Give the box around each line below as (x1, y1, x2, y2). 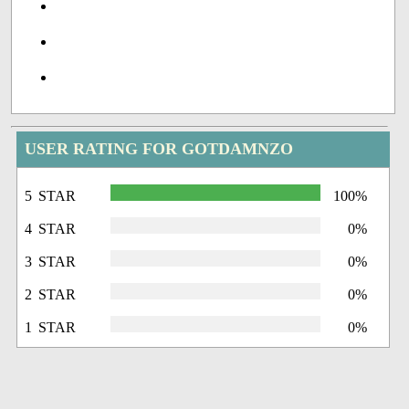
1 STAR (25, 320, 77, 336)
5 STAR (25, 188, 77, 204)
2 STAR (25, 287, 77, 303)
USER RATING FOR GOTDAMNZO (25, 140, 294, 159)
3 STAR (25, 254, 77, 270)
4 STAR (25, 221, 77, 237)
